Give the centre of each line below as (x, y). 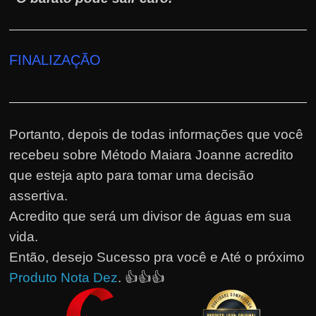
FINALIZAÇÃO (55, 60)
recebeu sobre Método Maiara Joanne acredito (152, 154)
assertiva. (39, 195)
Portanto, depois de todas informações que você (157, 134)
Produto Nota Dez (64, 277)
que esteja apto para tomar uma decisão (132, 175)
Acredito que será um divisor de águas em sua (151, 216)
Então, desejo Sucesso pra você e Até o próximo (157, 257)
